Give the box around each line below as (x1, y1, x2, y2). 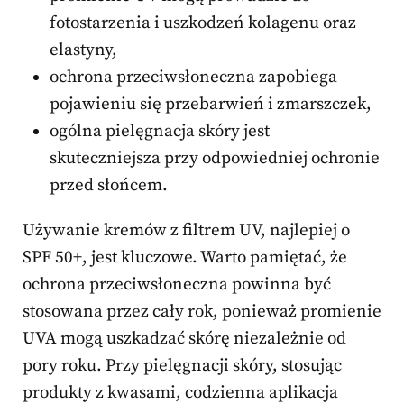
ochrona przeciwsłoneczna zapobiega (50, 67, 337, 88)
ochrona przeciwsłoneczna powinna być (23, 274, 331, 296)
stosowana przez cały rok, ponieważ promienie (23, 301, 381, 323)
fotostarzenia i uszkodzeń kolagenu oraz (50, 13, 356, 34)
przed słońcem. (50, 175, 168, 197)
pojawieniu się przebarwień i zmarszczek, (50, 94, 372, 115)
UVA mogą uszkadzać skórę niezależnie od (23, 328, 346, 350)
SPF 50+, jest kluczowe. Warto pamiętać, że (23, 247, 347, 269)
